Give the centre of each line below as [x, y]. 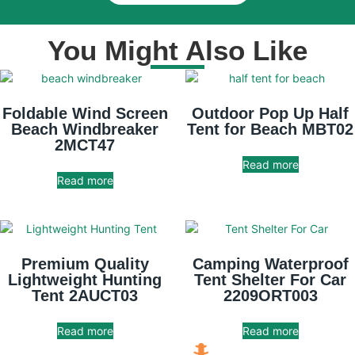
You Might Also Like [177, 50]
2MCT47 [85, 145]
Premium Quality [85, 263]
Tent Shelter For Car [270, 279]
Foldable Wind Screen [85, 113]
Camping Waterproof [270, 263]
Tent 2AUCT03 [85, 295]
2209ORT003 [270, 295]
